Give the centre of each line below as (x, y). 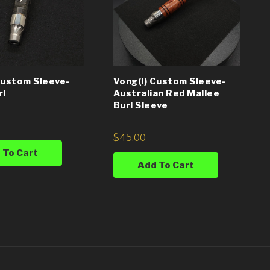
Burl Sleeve (140, 105)
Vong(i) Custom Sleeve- (169, 81)
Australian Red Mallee (166, 93)
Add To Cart (165, 165)
